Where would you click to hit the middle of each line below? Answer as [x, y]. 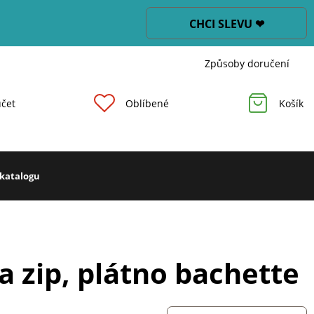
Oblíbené [147, 103]
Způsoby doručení [247, 63]
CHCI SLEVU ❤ [226, 24]
